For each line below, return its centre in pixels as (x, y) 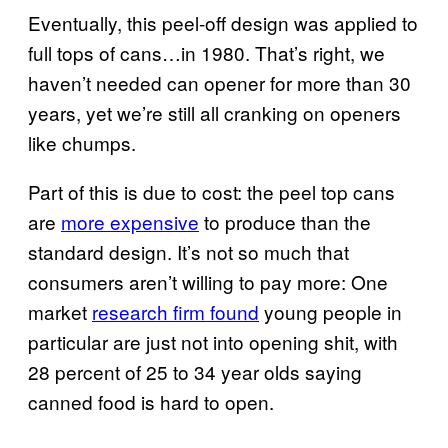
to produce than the (285, 221)
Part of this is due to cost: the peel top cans (211, 191)
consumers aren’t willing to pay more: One (208, 281)
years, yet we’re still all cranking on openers (214, 112)
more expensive (130, 221)
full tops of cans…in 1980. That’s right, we (206, 52)
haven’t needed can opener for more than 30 (219, 82)
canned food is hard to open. (151, 401)
